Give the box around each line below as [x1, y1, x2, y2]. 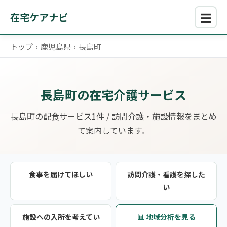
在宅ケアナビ [10, 10, 68, 24]
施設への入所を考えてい [22, 212, 100, 222]
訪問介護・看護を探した [127, 169, 205, 180]
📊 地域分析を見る [137, 212, 196, 222]
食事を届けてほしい [29, 169, 93, 180]
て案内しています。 [78, 124, 149, 137]
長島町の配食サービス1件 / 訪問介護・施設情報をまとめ [10, 110, 217, 123]
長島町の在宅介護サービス [41, 86, 186, 104]
